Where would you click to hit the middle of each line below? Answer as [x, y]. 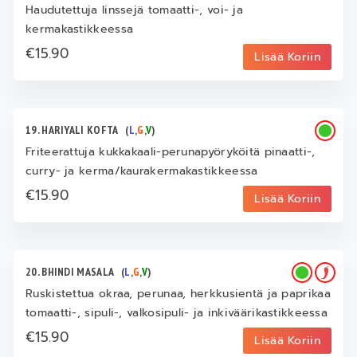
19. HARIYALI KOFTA [76, 130]
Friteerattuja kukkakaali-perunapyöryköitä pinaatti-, [171, 152]
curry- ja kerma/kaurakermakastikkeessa [142, 171]
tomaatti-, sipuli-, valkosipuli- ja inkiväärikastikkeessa [177, 313]
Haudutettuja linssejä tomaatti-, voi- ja [135, 10]
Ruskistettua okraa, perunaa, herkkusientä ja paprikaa [178, 294]
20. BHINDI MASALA [74, 272]
